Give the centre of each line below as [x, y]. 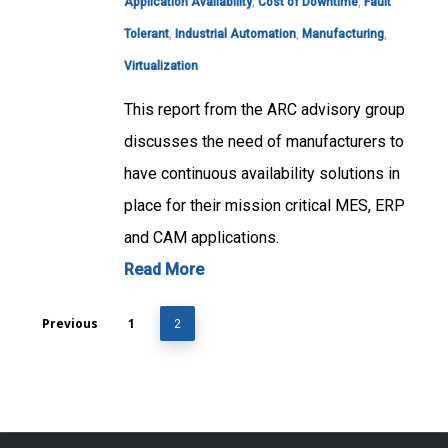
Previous [70, 324]
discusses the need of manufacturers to [264, 142]
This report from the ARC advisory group [264, 110]
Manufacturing [343, 34]
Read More [164, 270]
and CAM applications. [201, 238]
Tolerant [146, 34]
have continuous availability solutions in [262, 174]
